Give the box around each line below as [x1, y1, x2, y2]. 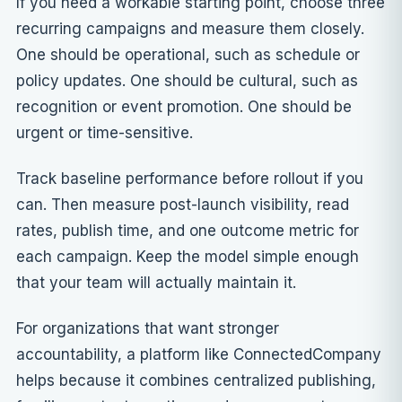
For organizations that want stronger [16, 319, 279, 338]
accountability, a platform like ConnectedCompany [16, 345, 381, 364]
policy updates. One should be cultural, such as [16, 72, 358, 91]
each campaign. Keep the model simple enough [16, 248, 359, 267]
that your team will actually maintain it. [16, 274, 296, 293]
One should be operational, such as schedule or [16, 46, 360, 65]
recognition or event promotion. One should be [16, 98, 352, 117]
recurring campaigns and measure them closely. [16, 20, 364, 39]
